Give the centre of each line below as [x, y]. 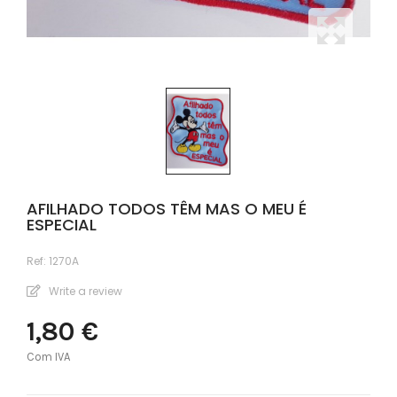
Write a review [84, 291]
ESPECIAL [62, 224]
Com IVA [48, 356]
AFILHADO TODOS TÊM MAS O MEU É [167, 208]
